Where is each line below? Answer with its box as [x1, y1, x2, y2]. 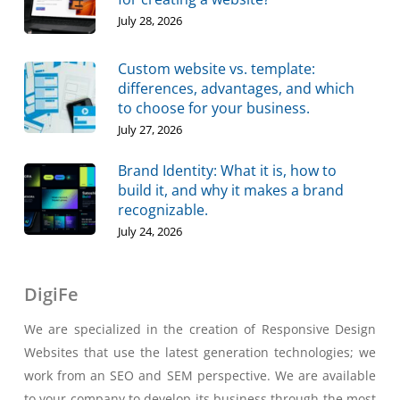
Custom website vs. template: [117, 58, 315, 79]
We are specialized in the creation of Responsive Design [23, 320, 377, 337]
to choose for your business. [117, 97, 310, 118]
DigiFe [23, 281, 79, 306]
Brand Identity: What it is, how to [117, 160, 337, 180]
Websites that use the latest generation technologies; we [23, 343, 377, 361]
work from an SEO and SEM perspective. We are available [23, 366, 377, 384]
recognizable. [117, 199, 208, 220]
